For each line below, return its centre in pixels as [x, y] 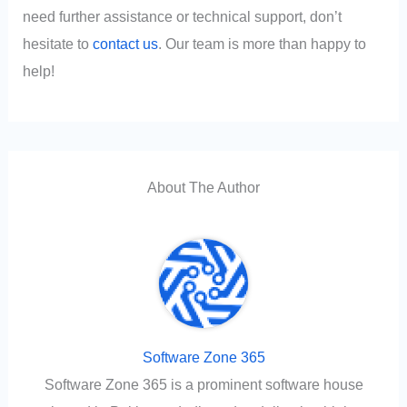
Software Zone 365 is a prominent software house [203, 385]
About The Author [203, 188]
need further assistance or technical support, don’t [183, 16]
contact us [126, 43]
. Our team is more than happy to [263, 43]
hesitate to [58, 43]
